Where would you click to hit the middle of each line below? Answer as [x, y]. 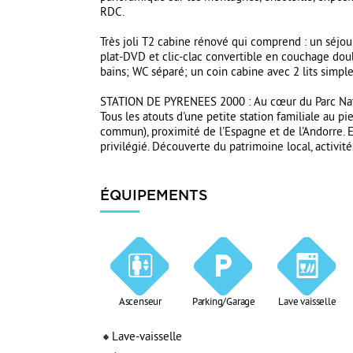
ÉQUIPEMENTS [154, 195]
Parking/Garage [224, 303]
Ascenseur [140, 303]
